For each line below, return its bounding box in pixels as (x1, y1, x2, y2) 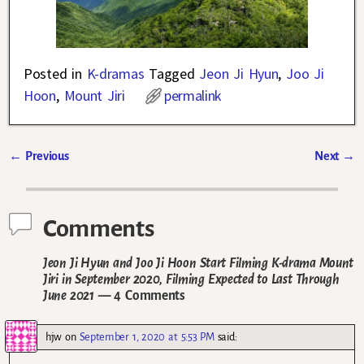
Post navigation (9, 164, 129, 184)
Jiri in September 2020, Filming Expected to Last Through (43, 271, 340, 286)
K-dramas (86, 63, 145, 83)
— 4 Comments (93, 288, 185, 302)
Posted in (24, 63, 82, 83)
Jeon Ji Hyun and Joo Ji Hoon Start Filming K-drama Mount (43, 255, 354, 270)
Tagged (149, 63, 195, 83)
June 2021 (43, 288, 94, 302)
